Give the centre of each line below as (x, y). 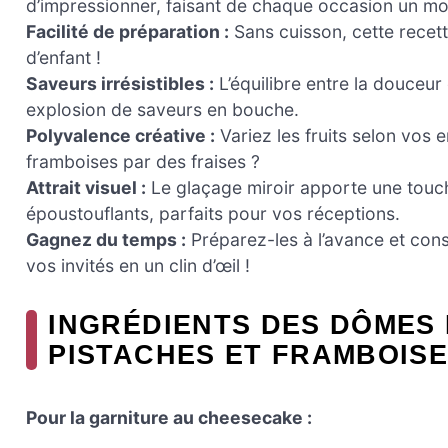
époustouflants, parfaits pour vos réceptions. (213, 214)
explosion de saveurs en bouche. (162, 110)
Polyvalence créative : (120, 136)
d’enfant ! (63, 58)
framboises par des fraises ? (143, 162)
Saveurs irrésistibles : (120, 84)
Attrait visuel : (86, 188)
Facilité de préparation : (127, 32)
